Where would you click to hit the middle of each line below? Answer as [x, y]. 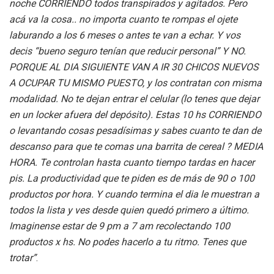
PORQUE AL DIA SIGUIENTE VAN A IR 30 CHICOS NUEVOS [134, 67]
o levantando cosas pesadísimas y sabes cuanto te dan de [135, 130]
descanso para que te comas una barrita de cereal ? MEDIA [136, 146]
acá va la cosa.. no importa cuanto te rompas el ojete [123, 19]
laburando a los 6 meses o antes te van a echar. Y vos [125, 35]
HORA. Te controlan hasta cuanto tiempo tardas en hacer [132, 162]
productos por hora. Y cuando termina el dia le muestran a [134, 194]
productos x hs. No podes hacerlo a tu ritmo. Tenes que [128, 242]
